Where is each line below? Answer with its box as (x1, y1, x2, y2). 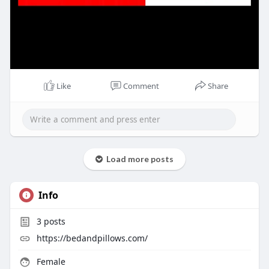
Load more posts (102, 153, 174, 164)
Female (34, 255, 65, 267)
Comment (122, 80, 159, 91)
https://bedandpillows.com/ (36, 232, 148, 244)
